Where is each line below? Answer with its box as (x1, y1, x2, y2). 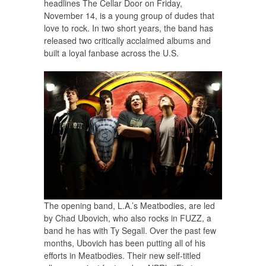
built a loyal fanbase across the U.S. (44, 47, 179, 59)
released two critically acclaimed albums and (44, 34, 211, 47)
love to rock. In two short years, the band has (44, 22, 213, 34)
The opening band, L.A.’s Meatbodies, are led (44, 199, 215, 212)
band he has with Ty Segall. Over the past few (44, 224, 216, 237)
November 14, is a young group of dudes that (44, 9, 214, 22)
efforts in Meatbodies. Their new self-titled (44, 249, 201, 262)
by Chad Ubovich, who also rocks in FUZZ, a (44, 212, 211, 224)
